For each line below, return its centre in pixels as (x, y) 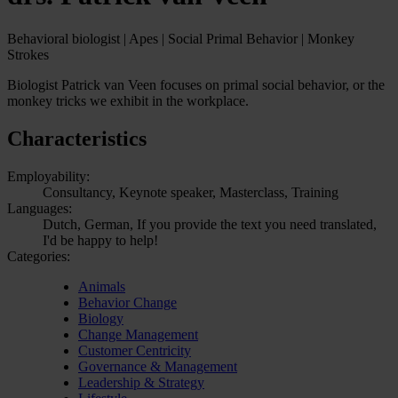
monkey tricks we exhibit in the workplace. (128, 100)
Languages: (40, 208)
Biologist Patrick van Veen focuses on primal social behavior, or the (196, 84)
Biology (101, 318)
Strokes (28, 54)
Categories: (39, 256)
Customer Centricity (135, 350)
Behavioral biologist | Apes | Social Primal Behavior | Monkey (181, 38)
